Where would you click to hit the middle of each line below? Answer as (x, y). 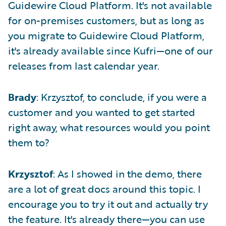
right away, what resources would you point (109, 127)
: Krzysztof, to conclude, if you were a (122, 97)
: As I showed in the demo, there (127, 174)
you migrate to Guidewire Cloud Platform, (106, 36)
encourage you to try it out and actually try (108, 204)
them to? (29, 143)
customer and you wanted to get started (102, 112)
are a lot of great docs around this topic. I (104, 189)
